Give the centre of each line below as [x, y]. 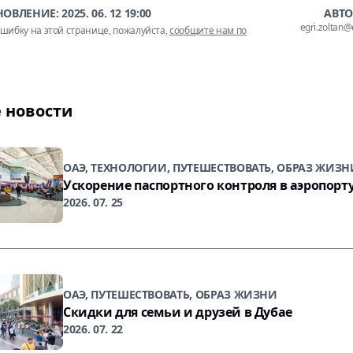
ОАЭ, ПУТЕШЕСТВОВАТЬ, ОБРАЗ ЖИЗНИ [170, 294]
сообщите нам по [208, 30]
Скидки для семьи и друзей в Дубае [178, 312]
